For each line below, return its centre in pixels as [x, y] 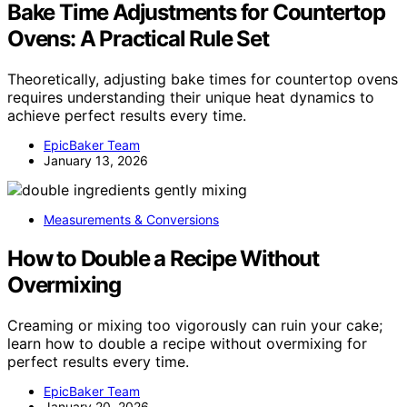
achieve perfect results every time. [127, 115]
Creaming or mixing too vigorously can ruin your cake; [195, 325]
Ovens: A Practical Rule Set [138, 38]
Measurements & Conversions [131, 219]
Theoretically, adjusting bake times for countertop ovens [203, 79]
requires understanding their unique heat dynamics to [191, 97]
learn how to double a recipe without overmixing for [187, 343]
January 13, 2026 [96, 160]
